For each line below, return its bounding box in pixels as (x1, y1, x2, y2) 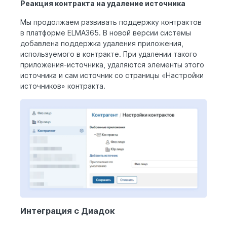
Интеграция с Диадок (20, 205, 115, 216)
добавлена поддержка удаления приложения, (20, 39, 183, 48)
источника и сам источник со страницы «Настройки (20, 70, 204, 80)
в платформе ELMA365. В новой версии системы (20, 28, 191, 37)
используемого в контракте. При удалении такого (20, 49, 197, 58)
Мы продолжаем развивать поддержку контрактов (20, 17, 202, 26)
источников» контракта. (20, 81, 105, 90)
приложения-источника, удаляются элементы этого (20, 60, 204, 69)
